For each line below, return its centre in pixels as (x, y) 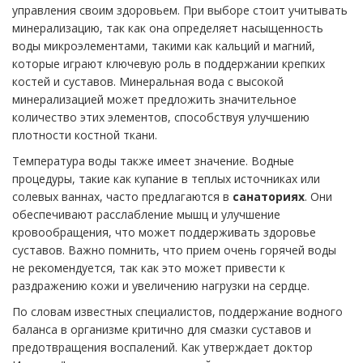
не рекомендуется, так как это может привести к (149, 268)
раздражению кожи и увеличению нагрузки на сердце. (161, 286)
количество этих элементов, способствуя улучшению (161, 117)
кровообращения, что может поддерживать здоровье (164, 233)
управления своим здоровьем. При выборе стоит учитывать (180, 11)
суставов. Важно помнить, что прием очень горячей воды (174, 250)
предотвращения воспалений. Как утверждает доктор (162, 348)
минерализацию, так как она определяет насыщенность (168, 28)
